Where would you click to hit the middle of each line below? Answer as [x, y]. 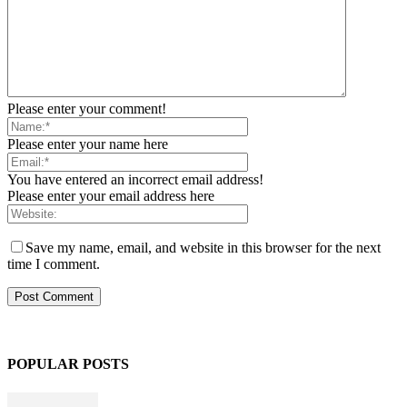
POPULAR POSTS [68, 364]
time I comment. [54, 264]
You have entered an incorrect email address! [135, 180]
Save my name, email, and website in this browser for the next [203, 248]
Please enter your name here [88, 144]
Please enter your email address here [111, 196]
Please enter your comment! [87, 109]
